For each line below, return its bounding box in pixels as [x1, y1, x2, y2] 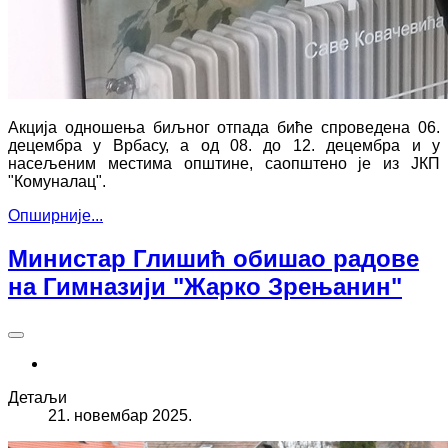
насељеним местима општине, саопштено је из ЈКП [8, 155, 440, 173]
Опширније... [8, 207, 103, 225]
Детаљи [8, 388, 67, 406]
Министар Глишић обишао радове [8, 244, 419, 272]
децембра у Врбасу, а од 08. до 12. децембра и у [8, 137, 440, 155]
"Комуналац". [8, 173, 106, 191]
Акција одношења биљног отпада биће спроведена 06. [8, 119, 440, 137]
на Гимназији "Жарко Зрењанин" [8, 272, 402, 300]
